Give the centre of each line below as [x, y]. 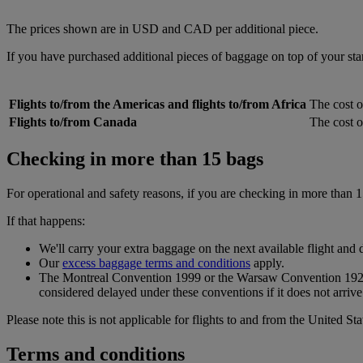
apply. [267, 263]
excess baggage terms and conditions [156, 263]
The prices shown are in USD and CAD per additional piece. [162, 28]
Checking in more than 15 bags [135, 158]
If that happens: [46, 220]
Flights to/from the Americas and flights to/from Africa [158, 104]
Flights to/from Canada [73, 122]
